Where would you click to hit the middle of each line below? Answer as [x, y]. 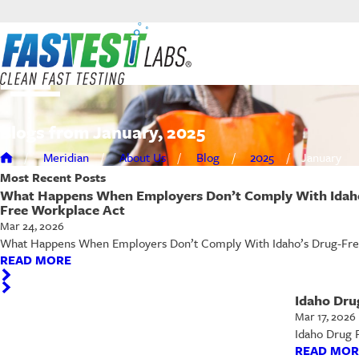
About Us [142, 157]
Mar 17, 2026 [325, 317]
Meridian [66, 157]
